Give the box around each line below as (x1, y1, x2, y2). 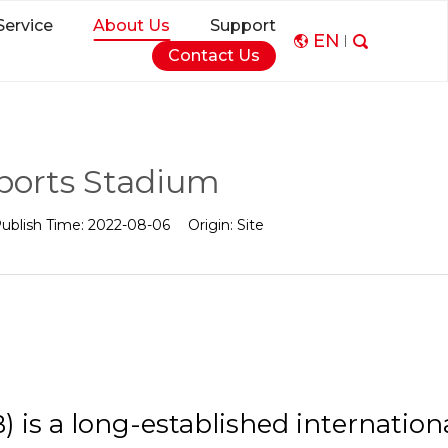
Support (210, 16, 276, 35)
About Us (93, 16, 170, 35)
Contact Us (168, 46, 260, 65)
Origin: (187, 216, 237, 234)
